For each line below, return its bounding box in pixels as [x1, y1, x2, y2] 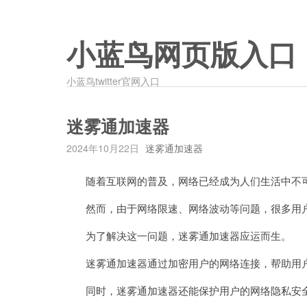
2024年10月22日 [66, 141, 139, 155]
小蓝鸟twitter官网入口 [66, 74, 160, 88]
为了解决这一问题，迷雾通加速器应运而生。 [66, 228, 291, 243]
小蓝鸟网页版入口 [66, 40, 297, 71]
